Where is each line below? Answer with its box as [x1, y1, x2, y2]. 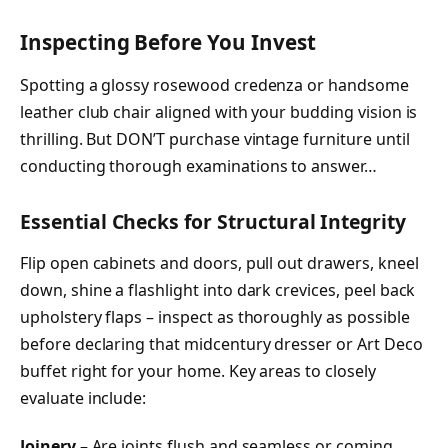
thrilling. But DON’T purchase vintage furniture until [20, 128, 410, 151]
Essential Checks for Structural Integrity [20, 207, 407, 235]
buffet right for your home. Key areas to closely [20, 360, 376, 383]
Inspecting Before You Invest [20, 28, 316, 57]
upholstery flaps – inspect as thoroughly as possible [20, 306, 410, 329]
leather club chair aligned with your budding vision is [20, 101, 418, 124]
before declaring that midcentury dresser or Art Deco [20, 333, 423, 356]
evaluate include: [20, 387, 147, 410]
